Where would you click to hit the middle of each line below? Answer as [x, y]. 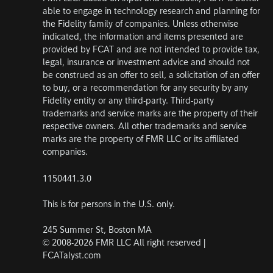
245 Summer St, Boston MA [97, 230]
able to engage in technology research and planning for [151, 12]
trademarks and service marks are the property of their [150, 115]
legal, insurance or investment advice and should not [146, 63]
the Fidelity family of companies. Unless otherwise [140, 25]
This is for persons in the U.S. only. [109, 205]
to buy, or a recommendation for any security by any [145, 89]
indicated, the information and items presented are [143, 38]
